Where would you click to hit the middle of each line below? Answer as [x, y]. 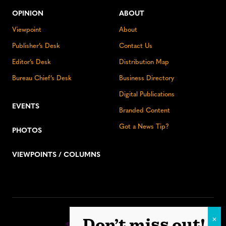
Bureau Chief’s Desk [42, 78]
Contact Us [136, 46]
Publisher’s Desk [36, 46]
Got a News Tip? [144, 127]
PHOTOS [27, 131]
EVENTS [26, 106]
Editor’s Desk [32, 62]
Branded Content [145, 110]
